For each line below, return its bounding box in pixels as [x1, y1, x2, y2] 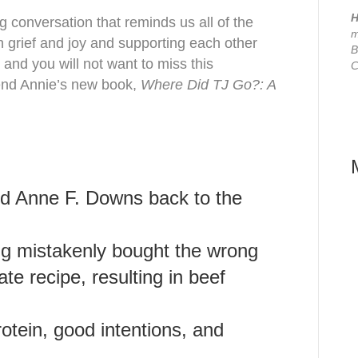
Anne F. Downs [15, 187, 143, 209]
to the [189, 187, 242, 209]
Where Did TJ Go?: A [141, 77, 276, 93]
